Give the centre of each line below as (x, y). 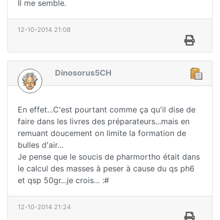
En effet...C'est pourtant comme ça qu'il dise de (107, 109)
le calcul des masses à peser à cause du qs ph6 (106, 168)
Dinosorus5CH (83, 73)
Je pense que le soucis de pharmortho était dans (109, 156)
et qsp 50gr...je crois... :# (63, 180)
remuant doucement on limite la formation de (102, 133)
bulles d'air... (41, 145)
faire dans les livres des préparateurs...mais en (104, 121)
